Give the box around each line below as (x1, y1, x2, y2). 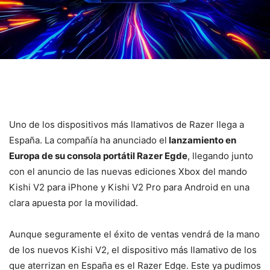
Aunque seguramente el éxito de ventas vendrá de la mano (9, 228, 260, 240)
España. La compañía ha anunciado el (9, 134, 167, 146)
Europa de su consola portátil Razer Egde (9, 149, 187, 162)
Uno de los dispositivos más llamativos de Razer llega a (9, 118, 244, 130)
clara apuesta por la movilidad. (9, 196, 138, 209)
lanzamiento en (167, 134, 236, 146)
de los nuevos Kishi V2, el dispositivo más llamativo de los (9, 243, 257, 256)
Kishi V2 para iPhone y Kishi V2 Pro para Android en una (9, 181, 250, 193)
